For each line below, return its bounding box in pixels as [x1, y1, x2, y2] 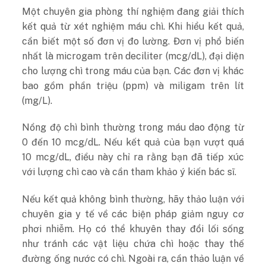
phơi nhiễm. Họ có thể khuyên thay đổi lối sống [22, 223, 244, 235]
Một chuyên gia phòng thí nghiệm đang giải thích [22, 5, 244, 17]
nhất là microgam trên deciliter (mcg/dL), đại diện [22, 50, 244, 62]
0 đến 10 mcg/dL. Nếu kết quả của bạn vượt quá [22, 137, 244, 148]
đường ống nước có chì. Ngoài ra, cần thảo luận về [22, 253, 244, 265]
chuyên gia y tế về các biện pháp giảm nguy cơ [22, 208, 244, 220]
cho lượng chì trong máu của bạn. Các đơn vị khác [22, 65, 244, 77]
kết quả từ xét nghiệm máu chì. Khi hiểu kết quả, [22, 20, 244, 32]
